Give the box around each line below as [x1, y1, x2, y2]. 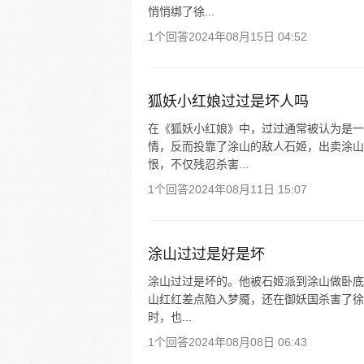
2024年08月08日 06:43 [188, 336, 307, 349]
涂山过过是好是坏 [148, 246, 265, 262]
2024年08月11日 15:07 [188, 183, 307, 196]
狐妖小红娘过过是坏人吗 [148, 93, 309, 110]
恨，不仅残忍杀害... [148, 158, 249, 171]
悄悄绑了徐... [148, 5, 214, 18]
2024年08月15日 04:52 [188, 30, 307, 43]
